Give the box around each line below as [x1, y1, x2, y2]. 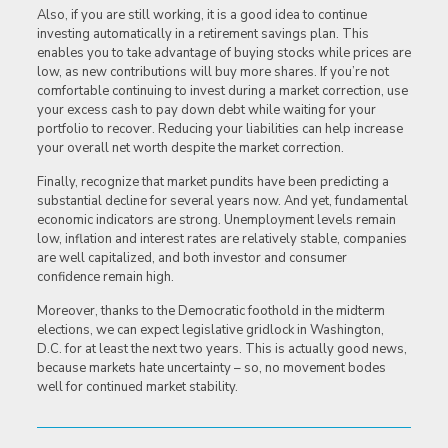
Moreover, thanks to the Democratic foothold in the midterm [36, 302, 385, 321]
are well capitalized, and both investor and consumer [36, 249, 347, 268]
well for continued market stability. [36, 378, 238, 397]
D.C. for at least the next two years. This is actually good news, [36, 340, 407, 359]
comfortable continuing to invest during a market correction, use [36, 82, 408, 101]
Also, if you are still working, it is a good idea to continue [36, 6, 367, 25]
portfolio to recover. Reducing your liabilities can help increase [36, 120, 403, 139]
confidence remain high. [36, 268, 174, 287]
